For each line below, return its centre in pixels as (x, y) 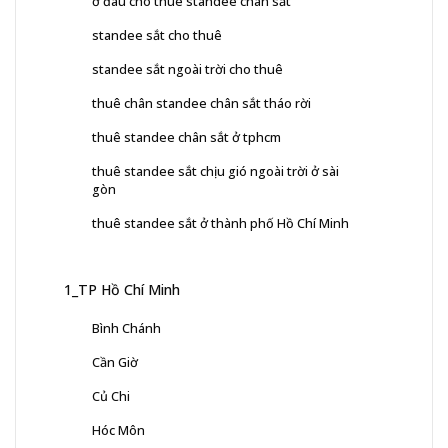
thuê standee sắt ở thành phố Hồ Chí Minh (220, 222)
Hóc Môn (118, 429)
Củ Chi (111, 395)
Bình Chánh (126, 327)
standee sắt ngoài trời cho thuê (187, 68)
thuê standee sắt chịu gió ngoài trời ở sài (215, 170)
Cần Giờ (115, 361)
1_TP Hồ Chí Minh (122, 289)
